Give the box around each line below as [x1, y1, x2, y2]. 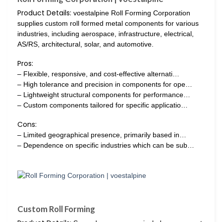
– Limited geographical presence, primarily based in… [17, 131, 186, 139]
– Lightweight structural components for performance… [17, 91, 190, 99]
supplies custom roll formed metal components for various [17, 19, 199, 28]
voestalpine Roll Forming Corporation [71, 9, 190, 17]
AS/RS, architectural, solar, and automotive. [17, 40, 154, 49]
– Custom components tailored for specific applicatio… [17, 101, 188, 110]
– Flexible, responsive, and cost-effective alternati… [17, 70, 179, 78]
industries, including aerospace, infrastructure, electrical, [17, 30, 194, 38]
